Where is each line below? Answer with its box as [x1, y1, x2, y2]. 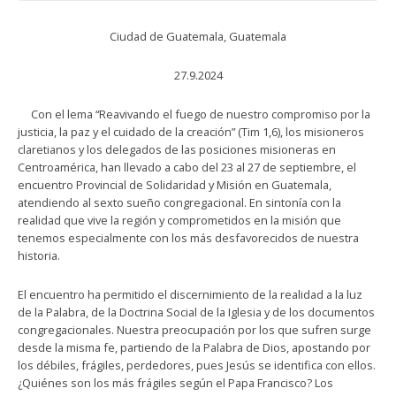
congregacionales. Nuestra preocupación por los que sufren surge [18, 321, 371, 338]
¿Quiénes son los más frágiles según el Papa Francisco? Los [18, 374, 333, 391]
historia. [18, 247, 60, 263]
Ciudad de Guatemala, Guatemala [110, 27, 286, 44]
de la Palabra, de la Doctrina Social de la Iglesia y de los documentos [18, 303, 375, 320]
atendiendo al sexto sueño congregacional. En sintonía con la [18, 194, 341, 210]
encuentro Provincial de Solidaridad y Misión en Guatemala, [18, 176, 331, 193]
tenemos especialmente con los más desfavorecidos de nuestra [18, 229, 359, 246]
